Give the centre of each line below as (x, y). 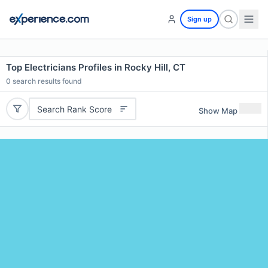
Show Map (218, 110)
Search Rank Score (74, 109)
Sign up (200, 19)
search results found (46, 81)
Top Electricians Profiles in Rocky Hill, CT (96, 67)
